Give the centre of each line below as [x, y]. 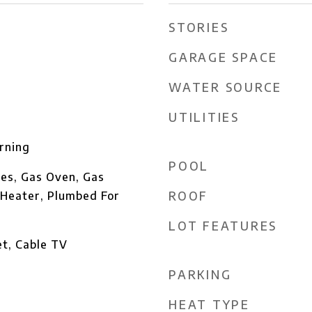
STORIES [199, 27]
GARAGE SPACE [223, 57]
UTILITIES [204, 117]
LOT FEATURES [223, 226]
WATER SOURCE [225, 87]
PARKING [200, 274]
